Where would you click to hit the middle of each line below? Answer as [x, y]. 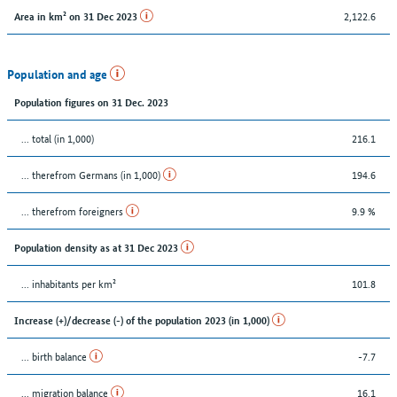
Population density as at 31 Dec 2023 [97, 246]
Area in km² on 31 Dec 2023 [77, 15]
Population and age [58, 73]
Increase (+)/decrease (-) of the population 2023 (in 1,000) [143, 319]
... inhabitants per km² [69, 283]
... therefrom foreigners [74, 210]
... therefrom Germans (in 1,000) [92, 174]
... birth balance [55, 355]
